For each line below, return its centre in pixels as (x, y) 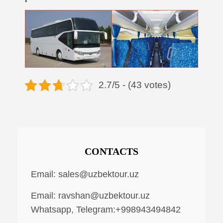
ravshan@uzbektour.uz (104, 195)
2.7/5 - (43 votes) (134, 85)
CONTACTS (111, 152)
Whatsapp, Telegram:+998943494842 (106, 209)
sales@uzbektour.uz (99, 174)
